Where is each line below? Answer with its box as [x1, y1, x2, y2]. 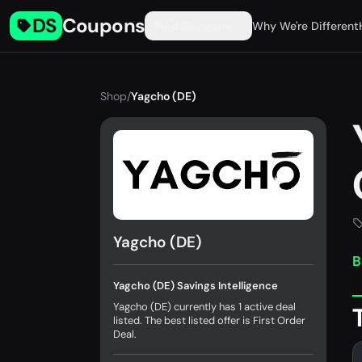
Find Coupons [154, 19, 232, 33]
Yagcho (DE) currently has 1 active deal [113, 300, 296, 314]
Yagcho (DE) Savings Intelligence [113, 279, 278, 293]
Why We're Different [252, 19, 360, 33]
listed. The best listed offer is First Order [113, 314, 305, 328]
